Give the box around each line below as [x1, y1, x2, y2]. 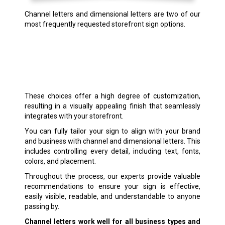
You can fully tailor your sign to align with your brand [24, 127, 201, 136]
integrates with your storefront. [24, 112, 124, 121]
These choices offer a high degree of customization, [24, 92, 201, 100]
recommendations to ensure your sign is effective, [24, 182, 201, 191]
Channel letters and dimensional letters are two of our [24, 10, 201, 19]
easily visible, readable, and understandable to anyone [24, 192, 201, 201]
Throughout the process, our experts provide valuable [24, 172, 201, 181]
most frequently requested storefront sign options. [24, 20, 185, 29]
